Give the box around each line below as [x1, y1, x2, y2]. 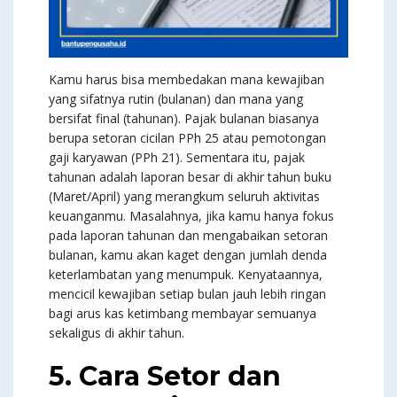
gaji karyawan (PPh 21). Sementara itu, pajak [49, 149, 305, 167]
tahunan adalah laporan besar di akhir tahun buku [49, 168, 331, 186]
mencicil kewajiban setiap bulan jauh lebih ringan [49, 285, 326, 303]
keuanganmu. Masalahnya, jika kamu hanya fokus [49, 207, 334, 225]
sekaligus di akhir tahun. [49, 324, 184, 342]
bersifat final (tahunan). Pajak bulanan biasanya [49, 110, 319, 128]
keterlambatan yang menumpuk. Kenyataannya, [49, 266, 323, 284]
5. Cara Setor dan [49, 360, 281, 393]
